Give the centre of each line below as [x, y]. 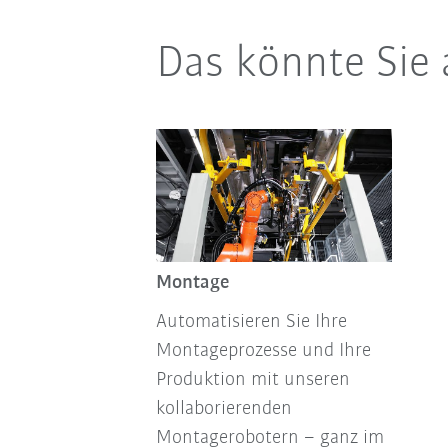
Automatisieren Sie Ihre [251, 321]
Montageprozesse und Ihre [263, 350]
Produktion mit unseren [252, 379]
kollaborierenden [223, 408]
